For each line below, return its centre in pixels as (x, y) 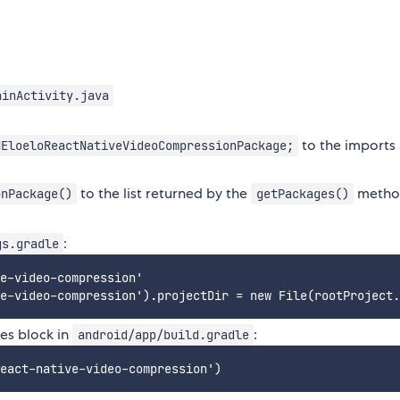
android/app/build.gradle (163, 335)
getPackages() (302, 194)
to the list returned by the (164, 194)
